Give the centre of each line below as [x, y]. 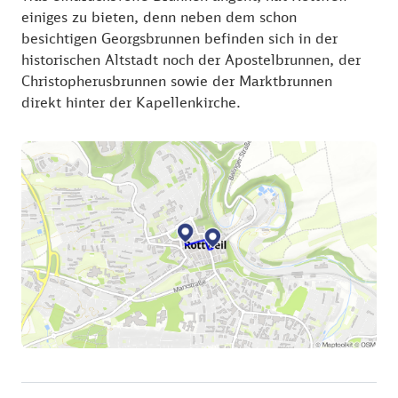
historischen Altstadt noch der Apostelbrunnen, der [191, 59]
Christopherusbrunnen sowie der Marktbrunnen [177, 80]
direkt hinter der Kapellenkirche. [131, 102]
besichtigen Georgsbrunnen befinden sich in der [179, 38]
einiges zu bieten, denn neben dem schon [159, 16]
